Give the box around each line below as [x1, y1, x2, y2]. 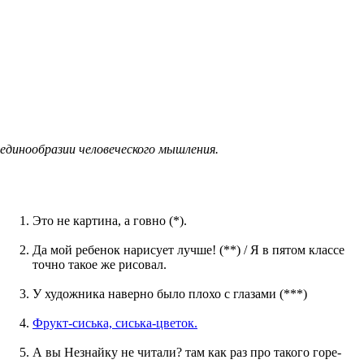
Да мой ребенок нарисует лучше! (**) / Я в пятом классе [32, 242, 344, 257]
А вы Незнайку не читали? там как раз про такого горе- [32, 344, 341, 359]
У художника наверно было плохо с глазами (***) [32, 286, 307, 301]
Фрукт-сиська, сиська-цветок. [32, 315, 197, 330]
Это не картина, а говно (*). [32, 213, 187, 227]
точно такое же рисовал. [32, 257, 167, 271]
